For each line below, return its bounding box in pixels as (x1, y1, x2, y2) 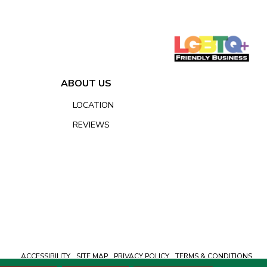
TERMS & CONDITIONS (175, 252, 253, 261)
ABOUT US (61, 77, 112, 90)
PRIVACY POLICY (114, 252, 170, 261)
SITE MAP (76, 252, 108, 261)
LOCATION (73, 100, 114, 111)
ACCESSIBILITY (21, 252, 71, 261)
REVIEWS (73, 119, 110, 131)
